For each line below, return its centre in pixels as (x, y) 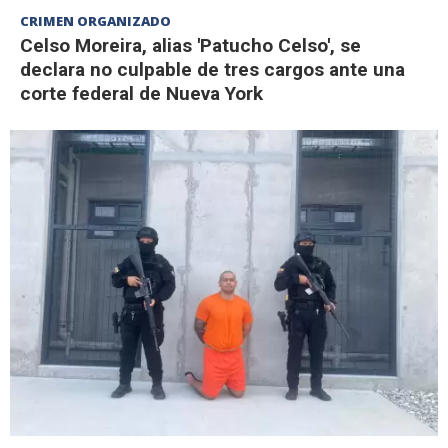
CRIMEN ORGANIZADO (95, 20)
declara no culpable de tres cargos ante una (212, 69)
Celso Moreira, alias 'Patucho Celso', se (190, 45)
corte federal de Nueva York (141, 93)
